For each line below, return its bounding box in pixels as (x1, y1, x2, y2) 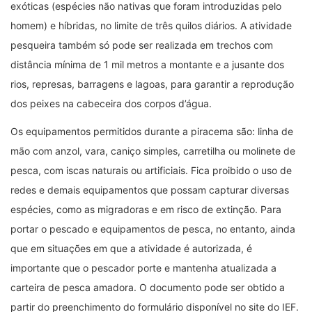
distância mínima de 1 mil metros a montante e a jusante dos (10, 58, 284, 71)
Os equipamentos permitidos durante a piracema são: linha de (10, 125, 293, 138)
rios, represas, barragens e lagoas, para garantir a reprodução (10, 78, 294, 91)
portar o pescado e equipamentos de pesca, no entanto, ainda (10, 223, 295, 235)
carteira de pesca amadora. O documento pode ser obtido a (10, 281, 285, 294)
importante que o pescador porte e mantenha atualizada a (10, 262, 276, 274)
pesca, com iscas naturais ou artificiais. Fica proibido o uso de (10, 164, 292, 177)
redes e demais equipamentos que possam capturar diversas (10, 184, 289, 196)
